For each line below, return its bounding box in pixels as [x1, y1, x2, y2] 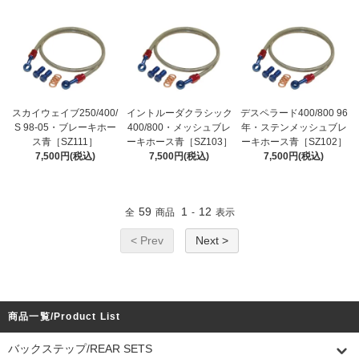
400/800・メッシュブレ [127, 121, 232, 133]
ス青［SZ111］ [32, 135, 99, 147]
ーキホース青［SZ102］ [240, 135, 347, 147]
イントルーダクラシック [126, 107, 232, 119]
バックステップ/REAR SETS [8, 341, 152, 355]
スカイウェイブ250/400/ [12, 107, 119, 119]
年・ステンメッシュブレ [240, 121, 347, 133]
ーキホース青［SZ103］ [126, 135, 232, 147]
